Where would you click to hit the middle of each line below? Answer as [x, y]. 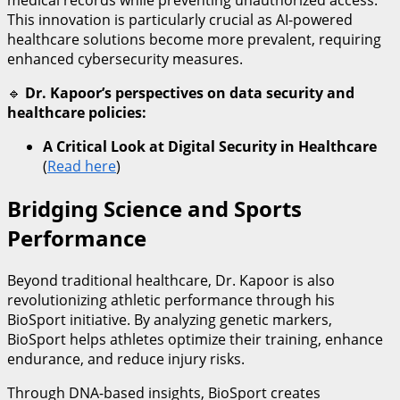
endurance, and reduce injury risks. [126, 359]
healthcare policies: [77, 113]
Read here [82, 167]
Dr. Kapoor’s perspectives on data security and [190, 93]
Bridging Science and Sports [154, 209]
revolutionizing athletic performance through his [171, 300]
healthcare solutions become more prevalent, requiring [194, 40]
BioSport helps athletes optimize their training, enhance [195, 340]
